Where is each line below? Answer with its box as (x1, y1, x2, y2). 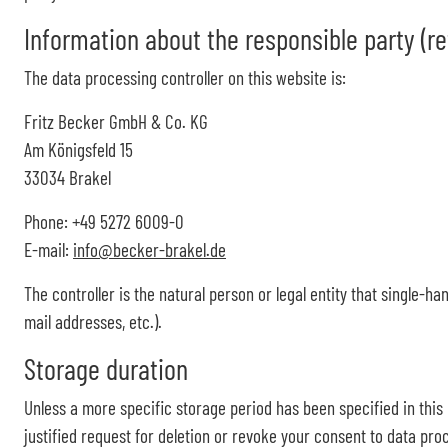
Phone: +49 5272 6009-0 (24, 210, 184, 233)
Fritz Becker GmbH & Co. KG (24, 110, 208, 133)
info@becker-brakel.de (73, 238, 226, 261)
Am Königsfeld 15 (24, 138, 133, 161)
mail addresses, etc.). (24, 310, 162, 333)
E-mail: (24, 238, 73, 261)
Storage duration (24, 351, 188, 386)
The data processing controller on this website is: (24, 66, 346, 89)
